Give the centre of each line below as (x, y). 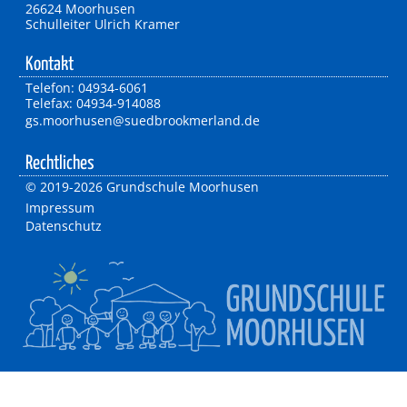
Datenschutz (63, 226)
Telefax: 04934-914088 (93, 103)
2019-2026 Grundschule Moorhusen (149, 186)
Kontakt (49, 65)
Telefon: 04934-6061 (86, 87)
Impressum (60, 207)
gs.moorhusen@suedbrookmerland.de (142, 120)
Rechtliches (60, 164)
